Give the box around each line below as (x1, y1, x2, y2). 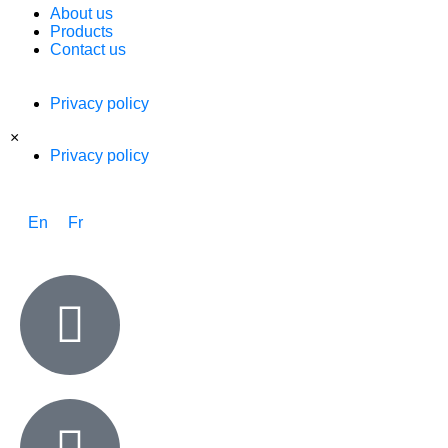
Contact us (50, 41, 126, 59)
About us (50, 5, 113, 23)
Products (50, 23, 113, 41)
